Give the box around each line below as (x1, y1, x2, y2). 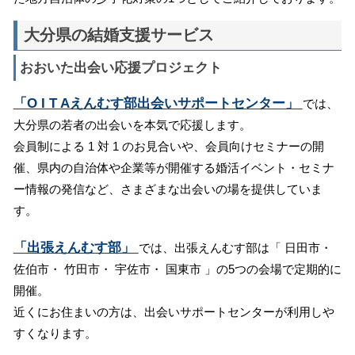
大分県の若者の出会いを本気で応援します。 (13, 118, 251, 132)
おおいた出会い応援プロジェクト (19, 60, 222, 75)
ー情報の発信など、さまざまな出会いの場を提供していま (13, 182, 323, 197)
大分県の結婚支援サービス (23, 26, 214, 44)
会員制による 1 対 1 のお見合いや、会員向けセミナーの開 (13, 139, 324, 154)
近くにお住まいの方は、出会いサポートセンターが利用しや (13, 305, 334, 319)
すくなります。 (13, 326, 97, 341)
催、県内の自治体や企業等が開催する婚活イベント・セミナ (13, 161, 334, 175)
